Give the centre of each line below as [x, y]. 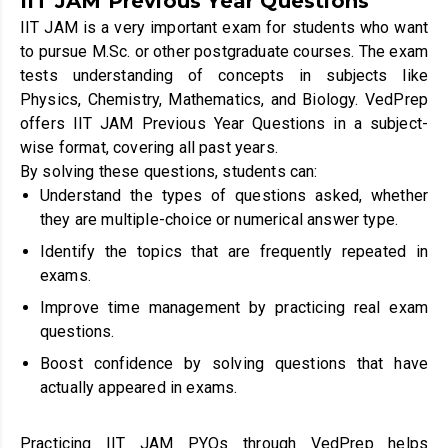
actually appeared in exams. [139, 387]
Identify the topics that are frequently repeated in [234, 251]
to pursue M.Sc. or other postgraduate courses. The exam [224, 51]
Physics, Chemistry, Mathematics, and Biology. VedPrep [224, 99]
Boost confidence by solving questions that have [234, 363]
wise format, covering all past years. [149, 147]
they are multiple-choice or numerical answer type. [219, 219]
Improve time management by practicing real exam [234, 307]
